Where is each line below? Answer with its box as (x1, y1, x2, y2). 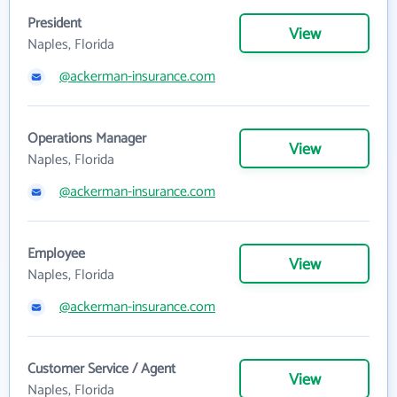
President (27, 12, 82, 35)
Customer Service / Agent (27, 357, 175, 381)
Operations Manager (27, 127, 146, 151)
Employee (27, 242, 85, 266)
